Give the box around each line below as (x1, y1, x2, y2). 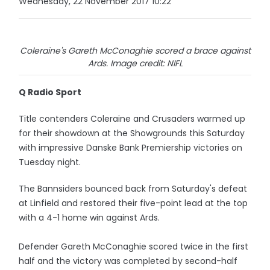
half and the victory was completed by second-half (19, 255, 238, 267)
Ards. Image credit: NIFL (87, 57, 183, 69)
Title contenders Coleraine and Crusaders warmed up (19, 113, 246, 125)
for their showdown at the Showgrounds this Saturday (19, 127, 245, 139)
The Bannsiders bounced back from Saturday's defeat (19, 183, 248, 195)
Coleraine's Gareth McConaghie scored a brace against (19, 45, 251, 57)
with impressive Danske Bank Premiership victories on (19, 142, 243, 154)
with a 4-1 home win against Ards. (19, 212, 160, 224)
